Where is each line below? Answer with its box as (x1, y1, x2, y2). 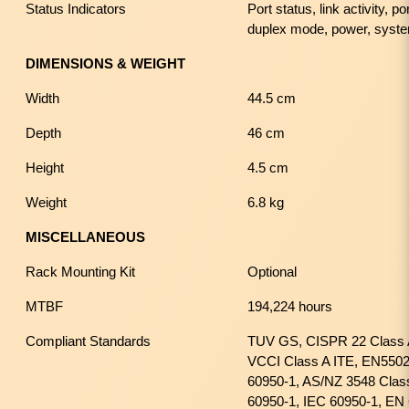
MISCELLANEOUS (26, 229, 145, 245)
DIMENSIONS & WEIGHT (26, 56, 185, 71)
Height (26, 160, 64, 175)
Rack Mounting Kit (26, 264, 135, 279)
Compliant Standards (26, 333, 151, 349)
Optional (247, 264, 297, 279)
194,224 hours (247, 299, 332, 314)
